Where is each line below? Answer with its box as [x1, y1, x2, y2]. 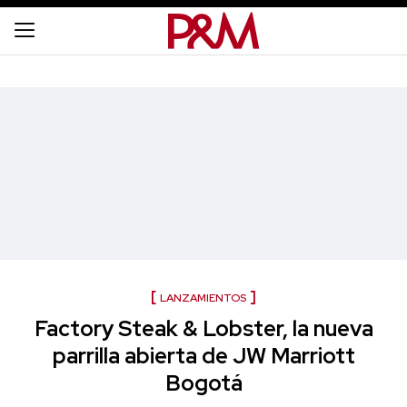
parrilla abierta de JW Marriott [52, 342, 355, 370]
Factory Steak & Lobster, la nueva [34, 314, 373, 342]
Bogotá [164, 369, 243, 397]
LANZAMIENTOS [160, 291, 246, 305]
